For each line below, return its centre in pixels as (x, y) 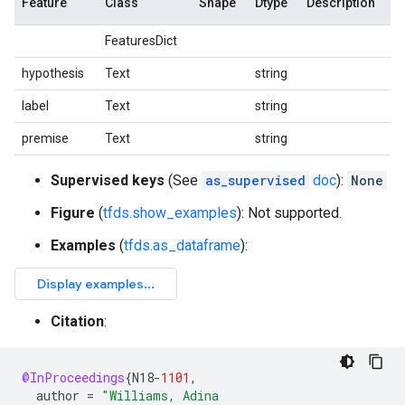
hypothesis (53, 73)
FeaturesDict (141, 41)
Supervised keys (108, 180)
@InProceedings (73, 377)
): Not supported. (289, 213)
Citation (77, 321)
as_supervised (255, 180)
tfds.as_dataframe (182, 245)
